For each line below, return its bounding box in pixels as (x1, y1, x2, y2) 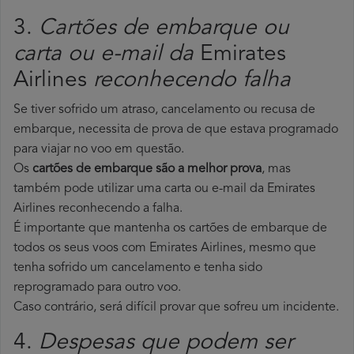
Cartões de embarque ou (39, 17, 289, 40)
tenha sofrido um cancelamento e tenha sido (13, 262, 262, 275)
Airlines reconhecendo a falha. (13, 202, 183, 216)
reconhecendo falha (87, 70, 291, 92)
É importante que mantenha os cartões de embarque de (13, 222, 327, 235)
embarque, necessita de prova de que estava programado (13, 123, 338, 137)
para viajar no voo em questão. (13, 143, 184, 156)
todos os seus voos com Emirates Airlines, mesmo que (13, 242, 316, 255)
